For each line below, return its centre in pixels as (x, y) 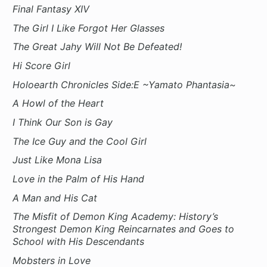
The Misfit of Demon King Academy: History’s (116, 217)
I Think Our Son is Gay (63, 122)
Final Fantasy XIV (51, 9)
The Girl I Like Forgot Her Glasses (89, 28)
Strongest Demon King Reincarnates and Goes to (124, 229)
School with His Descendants (79, 242)
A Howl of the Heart (58, 103)
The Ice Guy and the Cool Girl (80, 141)
